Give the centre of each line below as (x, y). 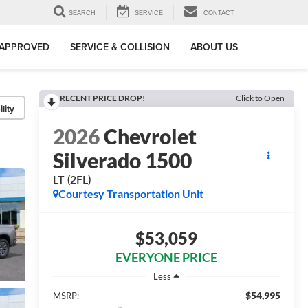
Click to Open (260, 98)
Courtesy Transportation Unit (131, 194)
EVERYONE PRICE (167, 257)
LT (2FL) (71, 179)
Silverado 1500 (122, 161)
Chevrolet (150, 136)
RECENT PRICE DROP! (102, 98)
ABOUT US (214, 47)
